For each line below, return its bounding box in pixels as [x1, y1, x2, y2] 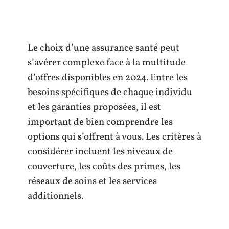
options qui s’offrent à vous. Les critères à [28, 130, 201, 144]
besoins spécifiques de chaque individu [28, 86, 192, 99]
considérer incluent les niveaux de [28, 145, 173, 158]
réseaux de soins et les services [28, 175, 157, 188]
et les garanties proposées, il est [28, 101, 161, 114]
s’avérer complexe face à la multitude [28, 56, 186, 70]
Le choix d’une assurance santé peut [28, 41, 179, 55]
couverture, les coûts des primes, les [28, 160, 180, 173]
